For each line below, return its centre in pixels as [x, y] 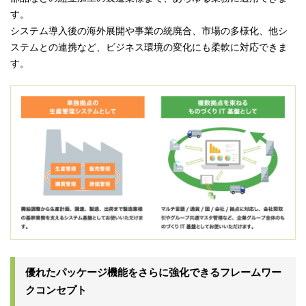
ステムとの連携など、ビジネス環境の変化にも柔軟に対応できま [149, 47]
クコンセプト [56, 290]
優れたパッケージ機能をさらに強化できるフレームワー [153, 273]
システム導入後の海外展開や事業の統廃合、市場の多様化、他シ [149, 31]
